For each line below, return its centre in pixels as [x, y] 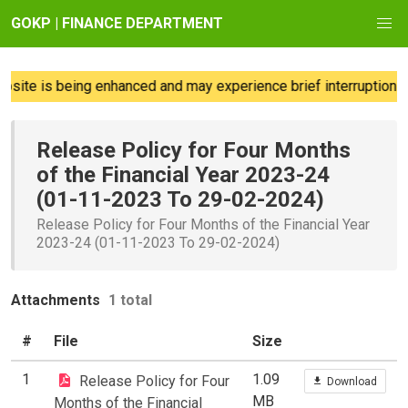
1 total [130, 300]
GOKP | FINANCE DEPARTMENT [117, 23]
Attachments [57, 300]
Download [352, 381]
